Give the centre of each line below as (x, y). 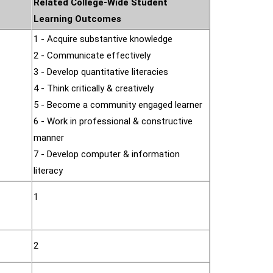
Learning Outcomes (77, 19)
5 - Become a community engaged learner (118, 105)
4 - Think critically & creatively (94, 88)
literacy (48, 171)
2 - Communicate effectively (92, 55)
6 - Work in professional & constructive (113, 121)
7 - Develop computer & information (107, 154)
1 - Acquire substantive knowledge (103, 39)
